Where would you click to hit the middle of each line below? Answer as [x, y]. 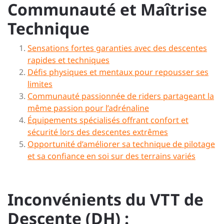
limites [40, 84]
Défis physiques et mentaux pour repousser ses [118, 72]
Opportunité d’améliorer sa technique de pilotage [121, 144]
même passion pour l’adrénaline [88, 108]
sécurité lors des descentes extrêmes [98, 132]
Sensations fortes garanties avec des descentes [117, 48]
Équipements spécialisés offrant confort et [108, 120]
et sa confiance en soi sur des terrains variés [111, 156]
